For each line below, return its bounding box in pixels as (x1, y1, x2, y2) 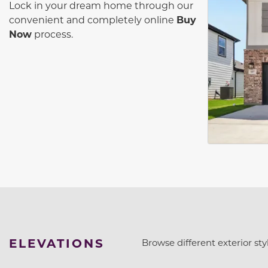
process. (32, 27, 73, 40)
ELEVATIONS (9, 234, 105, 251)
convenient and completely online (9, 13, 176, 26)
